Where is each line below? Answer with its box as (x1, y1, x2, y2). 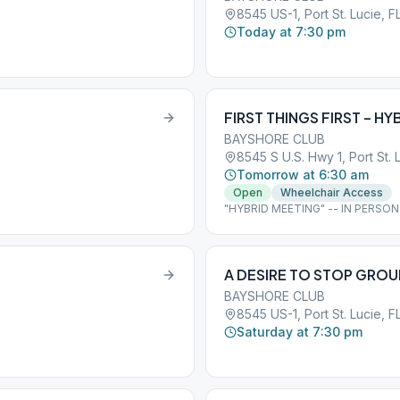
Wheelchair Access (280, 186, 383, 199)
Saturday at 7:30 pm (237, 324, 362, 339)
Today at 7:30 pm (237, 24, 346, 39)
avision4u (224, 216, 275, 229)
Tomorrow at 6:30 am (237, 167, 369, 182)
